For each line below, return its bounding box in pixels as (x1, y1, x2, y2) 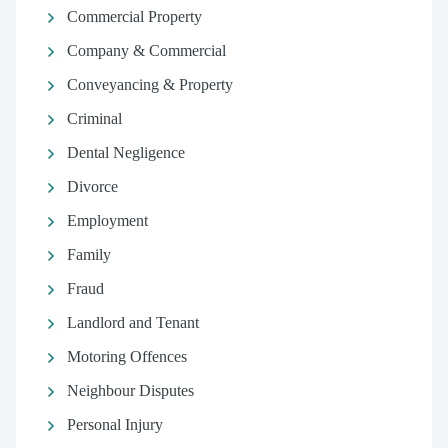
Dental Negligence (66, 144, 185, 161)
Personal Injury (66, 416, 163, 433)
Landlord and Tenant (66, 314, 199, 331)
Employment (66, 212, 148, 229)
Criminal (66, 110, 122, 127)
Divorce (66, 178, 118, 195)
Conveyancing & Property (66, 76, 233, 93)
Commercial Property (66, 8, 202, 25)
